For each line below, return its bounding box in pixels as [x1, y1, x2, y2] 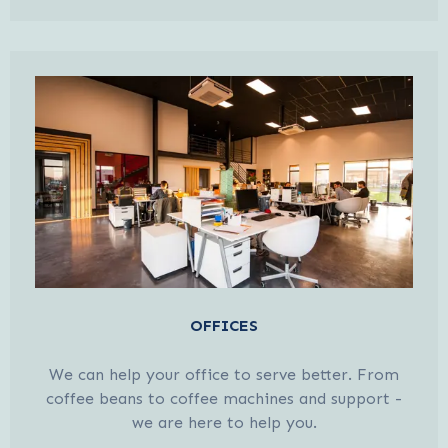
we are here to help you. [131, 412, 317, 432]
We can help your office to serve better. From [49, 364, 399, 384]
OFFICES [190, 315, 258, 335]
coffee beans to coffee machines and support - [46, 388, 402, 408]
